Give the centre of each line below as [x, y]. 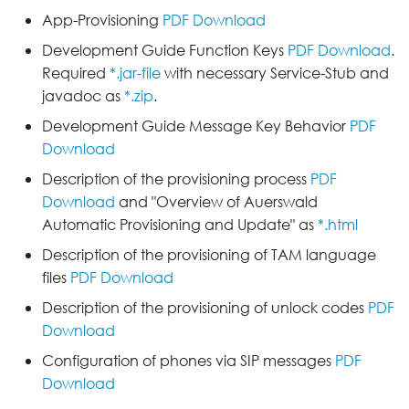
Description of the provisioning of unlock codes [205, 308]
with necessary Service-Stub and [275, 73]
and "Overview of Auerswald [216, 202]
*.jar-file [135, 73]
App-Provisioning [102, 21]
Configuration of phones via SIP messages [189, 361]
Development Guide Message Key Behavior [196, 126]
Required [76, 73]
